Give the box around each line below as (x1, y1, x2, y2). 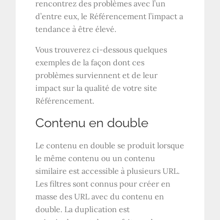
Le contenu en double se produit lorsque (35, 140, 185, 150)
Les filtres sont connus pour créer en (35, 178, 171, 189)
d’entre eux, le (35, 11, 90, 21)
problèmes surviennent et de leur (35, 70, 158, 80)
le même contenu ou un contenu (35, 153, 156, 163)
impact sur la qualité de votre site (35, 82, 158, 93)
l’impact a (146, 11, 184, 21)
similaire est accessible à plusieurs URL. (35, 165, 180, 176)
